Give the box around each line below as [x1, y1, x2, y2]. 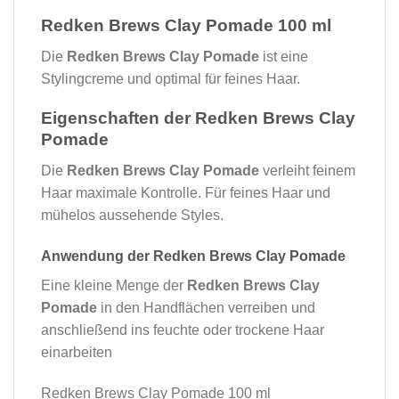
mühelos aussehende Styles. [41, 207, 224, 223]
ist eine [259, 48, 308, 64]
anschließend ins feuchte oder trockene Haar [41, 322, 324, 338]
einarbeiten [41, 344, 112, 360]
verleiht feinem [259, 162, 355, 178]
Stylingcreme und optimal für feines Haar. [41, 70, 300, 86]
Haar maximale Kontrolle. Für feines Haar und [41, 184, 330, 200]
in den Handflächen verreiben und [97, 299, 315, 315]
